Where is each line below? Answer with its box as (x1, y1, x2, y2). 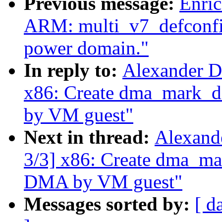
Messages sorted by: (24, 193, 195, 215)
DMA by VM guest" (24, 171, 182, 193)
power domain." (24, 37, 149, 59)
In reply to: (24, 59, 122, 81)
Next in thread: (24, 126, 155, 148)
